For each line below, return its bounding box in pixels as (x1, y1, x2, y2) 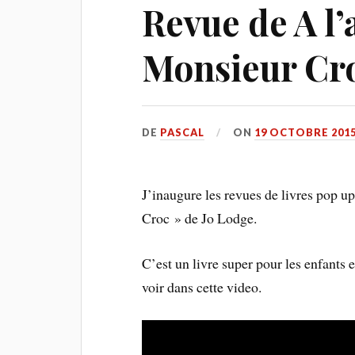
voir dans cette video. (142, 277, 262, 296)
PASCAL (160, 126, 205, 139)
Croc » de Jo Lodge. (142, 208, 258, 227)
